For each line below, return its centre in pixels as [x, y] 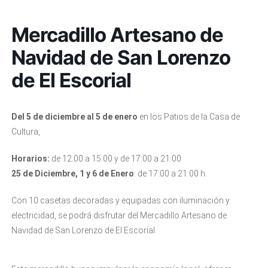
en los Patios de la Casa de [189, 117]
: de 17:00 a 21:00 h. [170, 173]
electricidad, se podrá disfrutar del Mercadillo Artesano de [119, 215]
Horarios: [31, 159]
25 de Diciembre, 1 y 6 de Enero [72, 173]
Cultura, [25, 132]
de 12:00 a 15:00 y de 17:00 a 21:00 [116, 159]
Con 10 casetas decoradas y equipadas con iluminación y [120, 200]
